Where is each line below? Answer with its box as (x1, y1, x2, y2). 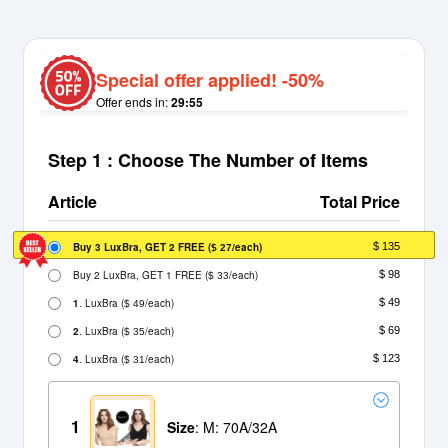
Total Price (320, 190, 400, 214)
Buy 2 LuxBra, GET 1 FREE (73, 267, 205, 282)
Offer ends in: (96, 93, 171, 111)
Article (48, 190, 97, 214)
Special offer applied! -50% (96, 67, 324, 94)
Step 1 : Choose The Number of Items (48, 147, 368, 174)
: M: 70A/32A (195, 417, 277, 438)
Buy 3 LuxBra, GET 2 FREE (73, 239, 208, 254)
